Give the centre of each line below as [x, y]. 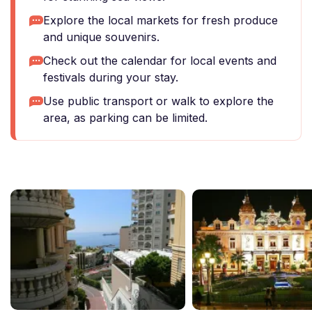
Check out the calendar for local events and [160, 61]
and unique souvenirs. [101, 37]
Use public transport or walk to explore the [158, 101]
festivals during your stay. [111, 77]
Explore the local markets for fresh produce [161, 20]
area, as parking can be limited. [125, 118]
